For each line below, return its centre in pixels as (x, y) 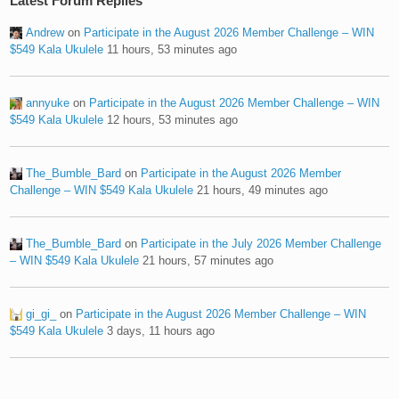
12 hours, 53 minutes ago (173, 119)
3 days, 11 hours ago (161, 330)
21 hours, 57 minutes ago (208, 260)
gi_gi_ (41, 313)
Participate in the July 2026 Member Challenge (261, 243)
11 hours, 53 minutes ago (172, 49)
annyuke (48, 102)
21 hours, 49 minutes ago (263, 190)
